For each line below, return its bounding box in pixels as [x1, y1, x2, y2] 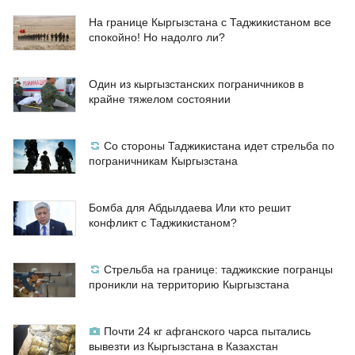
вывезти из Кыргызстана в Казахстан [89, 340, 278, 353]
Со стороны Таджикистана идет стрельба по [104, 139, 334, 153]
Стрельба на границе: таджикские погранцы [104, 263, 333, 277]
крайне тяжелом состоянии [89, 93, 231, 106]
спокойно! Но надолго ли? [89, 31, 225, 44]
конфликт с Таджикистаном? [89, 216, 237, 230]
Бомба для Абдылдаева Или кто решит [89, 201, 291, 215]
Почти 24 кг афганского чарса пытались [104, 325, 311, 338]
